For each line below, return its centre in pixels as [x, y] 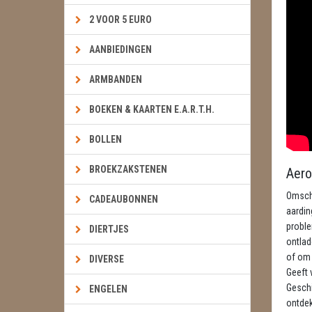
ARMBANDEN [116, 79]
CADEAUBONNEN [124, 199]
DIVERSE [107, 259]
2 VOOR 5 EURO [120, 19]
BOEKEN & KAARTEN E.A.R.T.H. [152, 109]
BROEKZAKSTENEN [128, 169]
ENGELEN [108, 289]
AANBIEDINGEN [120, 49]
